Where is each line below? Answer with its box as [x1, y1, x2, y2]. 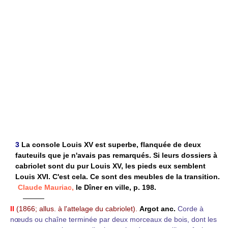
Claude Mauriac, [18, 183, 74, 191]
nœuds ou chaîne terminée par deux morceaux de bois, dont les [10, 215, 217, 223]
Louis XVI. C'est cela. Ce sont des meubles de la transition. [15, 172, 220, 181]
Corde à [178, 204, 204, 213]
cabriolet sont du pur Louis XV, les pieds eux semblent [15, 161, 206, 170]
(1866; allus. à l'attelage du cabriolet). [16, 204, 137, 213]
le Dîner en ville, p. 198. [74, 183, 156, 191]
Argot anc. [139, 204, 176, 213]
